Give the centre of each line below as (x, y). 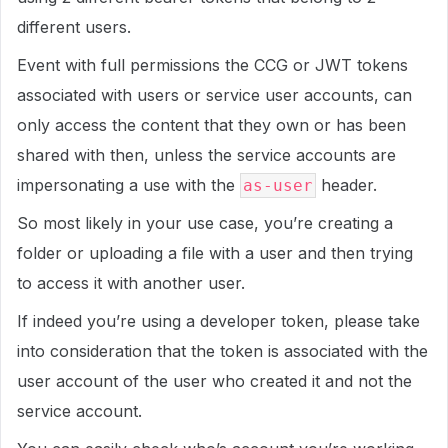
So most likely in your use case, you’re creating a (205, 223)
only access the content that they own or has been (211, 125)
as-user (278, 185)
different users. (74, 27)
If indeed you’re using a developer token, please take (218, 321)
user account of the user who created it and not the (214, 381)
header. (346, 185)
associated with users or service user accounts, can (214, 95)
